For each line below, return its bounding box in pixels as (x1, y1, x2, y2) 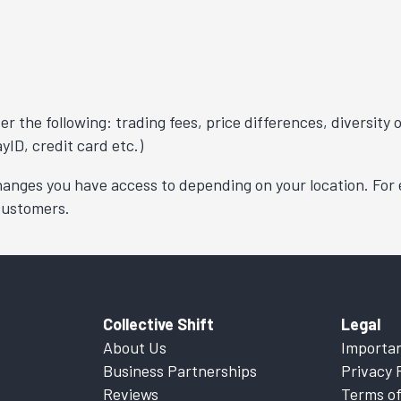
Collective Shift (102, 314, 214, 335)
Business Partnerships (102, 361, 257, 381)
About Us (102, 337, 166, 358)
